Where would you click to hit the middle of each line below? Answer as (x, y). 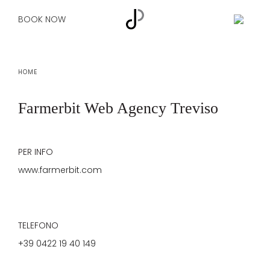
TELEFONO (38, 226)
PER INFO (36, 152)
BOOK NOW (42, 20)
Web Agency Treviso (149, 108)
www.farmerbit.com (60, 170)
